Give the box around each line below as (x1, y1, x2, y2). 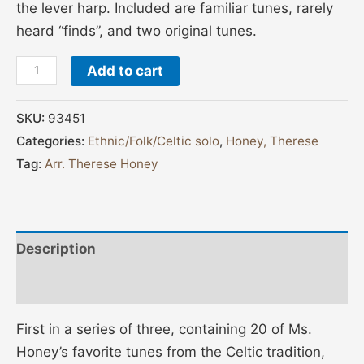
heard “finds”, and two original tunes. (16, 22, 257, 39)
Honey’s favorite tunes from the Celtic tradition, (16, 343, 325, 360)
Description (16, 240, 96, 258)
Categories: (16, 132, 88, 149)
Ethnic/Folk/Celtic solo (88, 132, 219, 149)
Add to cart (86, 62, 163, 79)
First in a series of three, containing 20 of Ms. (16, 320, 312, 337)
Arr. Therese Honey (45, 155, 158, 171)
